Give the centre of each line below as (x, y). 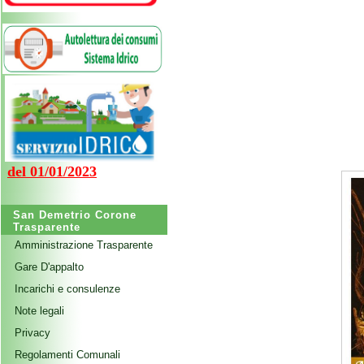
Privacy (32, 333)
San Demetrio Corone (75, 215)
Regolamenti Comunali (67, 355)
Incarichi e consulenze (67, 289)
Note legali (39, 311)
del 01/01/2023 (52, 171)
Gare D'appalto (49, 267)
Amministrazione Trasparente (84, 245)
